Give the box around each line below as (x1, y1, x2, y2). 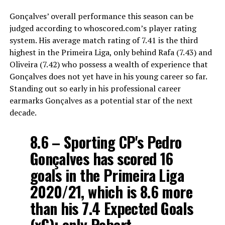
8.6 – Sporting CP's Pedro (30, 130, 182, 153)
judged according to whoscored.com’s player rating (9, 22, 196, 34)
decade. (9, 106, 37, 118)
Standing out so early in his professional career (9, 82, 181, 94)
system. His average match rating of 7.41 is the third (9, 34, 198, 46)
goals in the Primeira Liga (30, 163, 184, 186)
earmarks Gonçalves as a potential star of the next (9, 94, 193, 106)
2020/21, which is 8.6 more (30, 180, 192, 203)
